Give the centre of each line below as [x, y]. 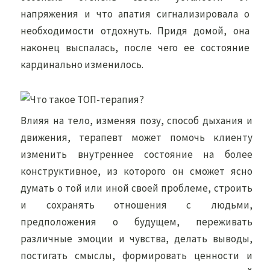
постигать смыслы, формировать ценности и [137, 256]
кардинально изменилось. [82, 64]
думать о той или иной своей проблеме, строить [137, 188]
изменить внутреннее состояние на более [137, 154]
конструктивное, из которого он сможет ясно [137, 171]
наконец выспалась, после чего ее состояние [135, 48]
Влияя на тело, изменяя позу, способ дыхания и [137, 121]
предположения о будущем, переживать [137, 222]
